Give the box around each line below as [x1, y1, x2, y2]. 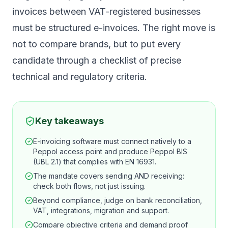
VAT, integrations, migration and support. [33, 206, 169, 215]
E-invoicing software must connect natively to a [33, 137, 191, 146]
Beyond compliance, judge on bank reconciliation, [33, 196, 202, 205]
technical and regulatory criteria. [12, 71, 147, 82]
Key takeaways [35, 116, 104, 127]
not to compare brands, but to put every [12, 39, 181, 50]
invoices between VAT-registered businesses [12, 6, 201, 17]
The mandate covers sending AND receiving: [33, 172, 184, 181]
